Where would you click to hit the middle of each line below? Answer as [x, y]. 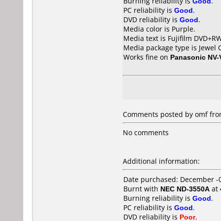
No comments [146, 132]
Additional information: [161, 161]
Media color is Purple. [159, 29]
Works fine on [147, 57]
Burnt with [142, 189]
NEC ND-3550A [185, 189]
